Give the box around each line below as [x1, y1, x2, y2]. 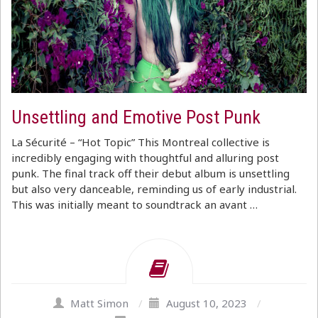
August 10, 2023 [166, 296, 247, 310]
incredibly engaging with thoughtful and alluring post [11, 150, 279, 165]
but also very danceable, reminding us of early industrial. [11, 182, 297, 196]
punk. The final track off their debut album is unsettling [11, 166, 290, 180]
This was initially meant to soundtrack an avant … [11, 197, 258, 212]
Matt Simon [70, 296, 128, 310]
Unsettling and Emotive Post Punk [11, 106, 261, 128]
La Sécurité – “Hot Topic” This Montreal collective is [11, 135, 270, 149]
